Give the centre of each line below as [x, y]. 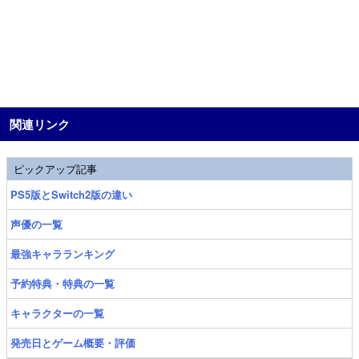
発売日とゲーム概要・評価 [73, 343]
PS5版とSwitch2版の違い [71, 194]
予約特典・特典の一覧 [63, 283]
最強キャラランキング [63, 254]
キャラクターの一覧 [57, 313]
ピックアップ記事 [55, 169]
